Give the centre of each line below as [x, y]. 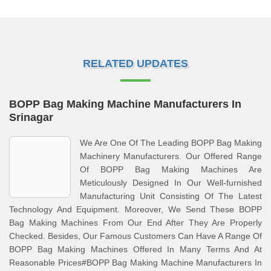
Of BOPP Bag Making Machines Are [171, 169]
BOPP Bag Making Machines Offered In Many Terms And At [135, 249]
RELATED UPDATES [135, 64]
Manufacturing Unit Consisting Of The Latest [171, 196]
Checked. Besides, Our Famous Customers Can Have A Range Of [135, 236]
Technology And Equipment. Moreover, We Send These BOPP [135, 209]
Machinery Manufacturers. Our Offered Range [171, 156]
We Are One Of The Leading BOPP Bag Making [171, 143]
